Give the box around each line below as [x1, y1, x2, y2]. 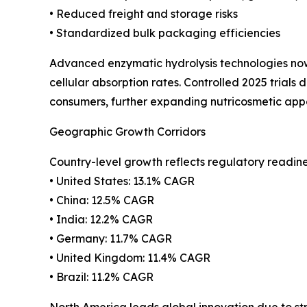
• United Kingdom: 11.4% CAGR [49, 250, 210, 265]
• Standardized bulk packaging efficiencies [49, 25, 280, 40]
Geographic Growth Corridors [49, 124, 206, 138]
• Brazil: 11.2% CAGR [49, 269, 153, 284]
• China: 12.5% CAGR [49, 193, 154, 207]
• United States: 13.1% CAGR [49, 173, 195, 188]
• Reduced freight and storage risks [49, 6, 238, 21]
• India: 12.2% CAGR [49, 212, 153, 226]
